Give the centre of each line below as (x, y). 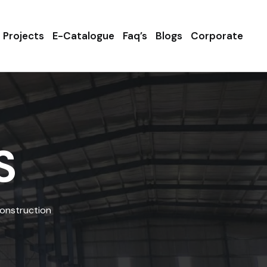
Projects (24, 36)
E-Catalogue (83, 36)
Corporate (217, 36)
